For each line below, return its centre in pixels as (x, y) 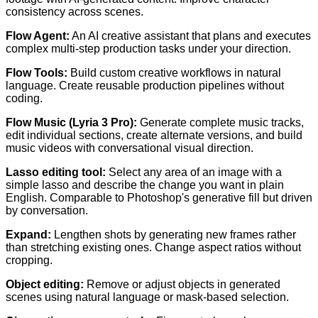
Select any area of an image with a (194, 172)
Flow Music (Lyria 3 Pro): (71, 123)
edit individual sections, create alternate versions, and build (154, 136)
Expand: (28, 235)
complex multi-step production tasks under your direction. (148, 49)
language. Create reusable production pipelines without (145, 86)
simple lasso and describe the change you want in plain (145, 185)
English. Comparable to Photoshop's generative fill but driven (159, 198)
